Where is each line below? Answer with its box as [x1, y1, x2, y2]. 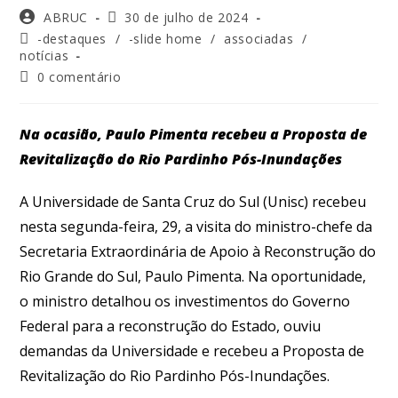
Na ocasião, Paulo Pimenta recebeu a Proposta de [20, 123, 368, 144]
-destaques [37, 29, 107, 47]
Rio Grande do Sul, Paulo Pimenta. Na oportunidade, [20, 266, 367, 286]
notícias [20, 46, 69, 64]
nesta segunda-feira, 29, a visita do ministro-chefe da [20, 216, 373, 236]
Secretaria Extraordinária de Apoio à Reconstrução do [20, 241, 377, 261]
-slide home [128, 29, 203, 47]
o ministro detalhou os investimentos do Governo [20, 291, 351, 311]
